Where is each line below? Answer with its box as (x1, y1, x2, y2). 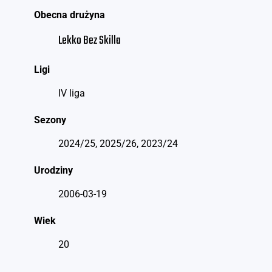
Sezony (33, 114, 66, 126)
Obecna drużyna (33, 9, 105, 21)
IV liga (58, 87, 85, 100)
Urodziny (33, 165, 73, 177)
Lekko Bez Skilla (58, 32, 121, 50)
